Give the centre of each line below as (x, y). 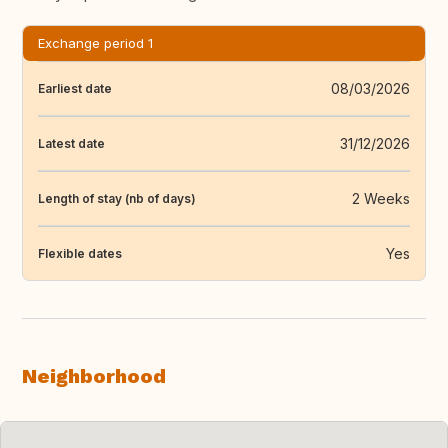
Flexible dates (80, 253)
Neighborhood (94, 376)
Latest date (71, 143)
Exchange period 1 (95, 43)
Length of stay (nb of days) (117, 198)
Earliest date (75, 88)
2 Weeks (381, 199)
